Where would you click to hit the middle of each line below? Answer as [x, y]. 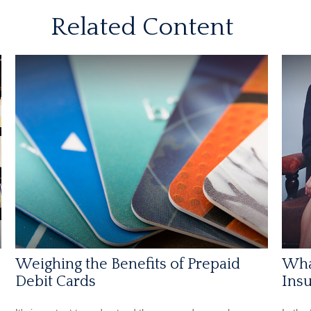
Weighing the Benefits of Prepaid [128, 264]
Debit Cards [56, 281]
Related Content [142, 27]
